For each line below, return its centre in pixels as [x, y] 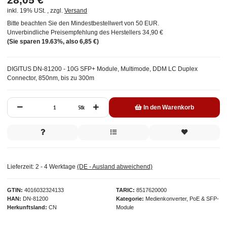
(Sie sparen [24, 42]
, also [71, 42]
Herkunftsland [26, 207]
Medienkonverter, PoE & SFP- [182, 199]
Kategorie [129, 199]
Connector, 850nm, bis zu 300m [51, 78]
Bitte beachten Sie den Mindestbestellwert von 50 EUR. [83, 24]
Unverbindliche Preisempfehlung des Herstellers [74, 33]
